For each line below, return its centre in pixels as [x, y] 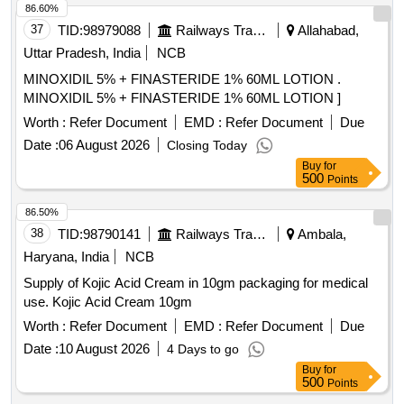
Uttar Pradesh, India [82, 53]
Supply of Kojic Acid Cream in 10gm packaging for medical [196, 283]
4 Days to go [203, 349]
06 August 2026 [104, 145]
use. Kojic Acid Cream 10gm [108, 302]
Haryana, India [66, 257]
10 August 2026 [104, 349]
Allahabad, [327, 31]
